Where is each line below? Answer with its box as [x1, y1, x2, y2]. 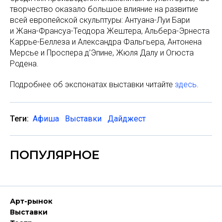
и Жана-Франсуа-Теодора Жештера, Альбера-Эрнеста [10, 26, 210, 36]
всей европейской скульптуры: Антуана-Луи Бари [10, 15, 190, 25]
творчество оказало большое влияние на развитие [10, 4, 198, 14]
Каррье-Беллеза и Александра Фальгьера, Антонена [10, 37, 202, 47]
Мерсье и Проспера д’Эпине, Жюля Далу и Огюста [10, 48, 194, 57]
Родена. [10, 58, 39, 68]
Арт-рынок [10, 197, 53, 206]
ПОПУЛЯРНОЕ [10, 147, 100, 162]
